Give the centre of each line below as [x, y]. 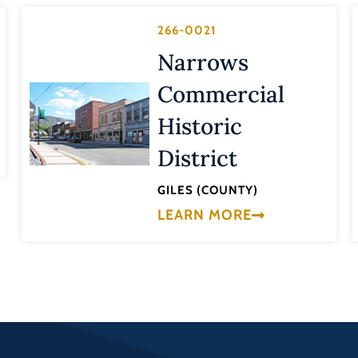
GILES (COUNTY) [207, 191]
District [197, 159]
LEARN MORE [204, 215]
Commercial [221, 95]
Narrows [203, 63]
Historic [199, 127]
